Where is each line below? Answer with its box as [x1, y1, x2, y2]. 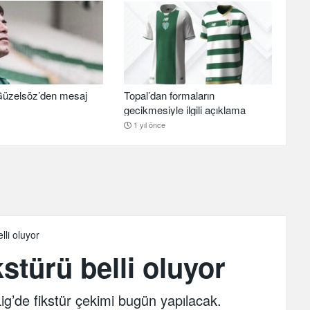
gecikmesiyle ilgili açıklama [123, 102, 246, 117]
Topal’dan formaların [123, 87, 215, 102]
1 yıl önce [133, 118, 165, 130]
